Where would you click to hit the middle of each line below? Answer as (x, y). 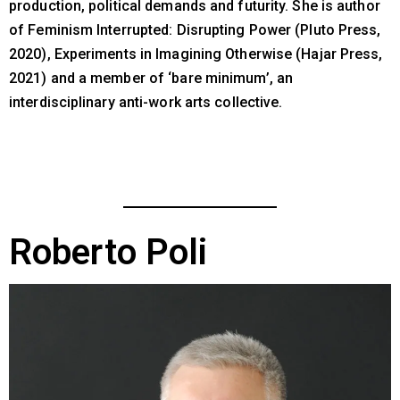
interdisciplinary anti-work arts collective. (146, 102)
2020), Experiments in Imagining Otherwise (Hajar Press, (196, 54)
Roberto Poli (108, 252)
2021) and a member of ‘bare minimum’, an (151, 78)
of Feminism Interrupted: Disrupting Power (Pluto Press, (195, 29)
